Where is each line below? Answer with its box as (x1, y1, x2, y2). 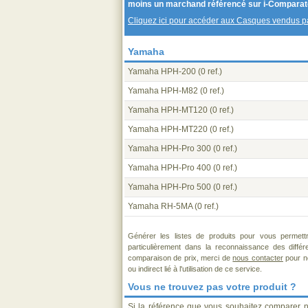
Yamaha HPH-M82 (128, 86, 198, 96)
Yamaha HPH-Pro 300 (128, 144, 211, 153)
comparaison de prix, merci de (128, 254, 233, 262)
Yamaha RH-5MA (128, 201, 192, 211)
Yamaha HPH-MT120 (128, 105, 208, 115)
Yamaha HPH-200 (128, 67, 196, 76)
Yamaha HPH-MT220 (128, 124, 208, 134)
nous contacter (232, 254, 283, 262)
